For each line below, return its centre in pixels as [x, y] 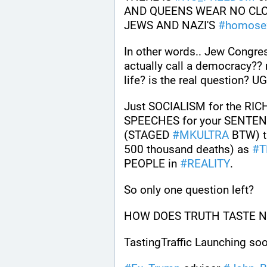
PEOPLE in [152, 163]
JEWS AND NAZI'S [171, 25]
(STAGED [148, 135]
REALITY [209, 163]
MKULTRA [204, 135]
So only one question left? [190, 190]
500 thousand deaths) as [188, 149]
